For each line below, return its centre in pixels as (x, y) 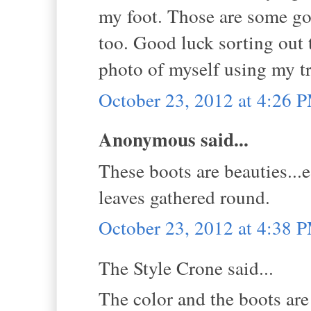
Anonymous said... (174, 140)
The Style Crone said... (186, 267)
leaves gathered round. (184, 196)
